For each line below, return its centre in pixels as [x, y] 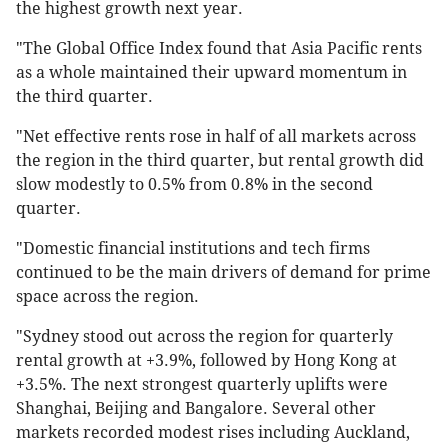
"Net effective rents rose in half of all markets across [216, 137]
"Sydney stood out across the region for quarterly [204, 337]
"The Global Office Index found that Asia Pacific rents [219, 49]
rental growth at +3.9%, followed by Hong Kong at [206, 361]
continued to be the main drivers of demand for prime [223, 273]
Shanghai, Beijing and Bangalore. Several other [196, 409]
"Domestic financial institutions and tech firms [193, 249]
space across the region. [107, 297]
